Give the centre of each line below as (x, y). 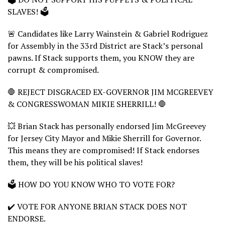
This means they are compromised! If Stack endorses (103, 150)
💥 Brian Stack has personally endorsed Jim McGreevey (107, 126)
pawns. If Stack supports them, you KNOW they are (101, 58)
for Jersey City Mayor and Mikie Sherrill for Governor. (104, 138)
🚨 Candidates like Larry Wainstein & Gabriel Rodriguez (108, 33)
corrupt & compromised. (53, 70)
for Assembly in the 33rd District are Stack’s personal (105, 45)
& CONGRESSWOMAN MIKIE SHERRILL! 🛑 (87, 104)
